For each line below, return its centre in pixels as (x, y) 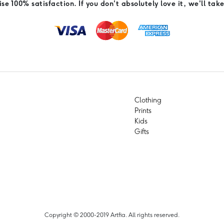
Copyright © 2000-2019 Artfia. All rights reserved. (112, 215)
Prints (143, 110)
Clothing (148, 100)
